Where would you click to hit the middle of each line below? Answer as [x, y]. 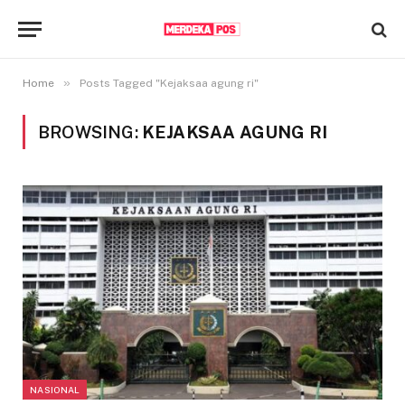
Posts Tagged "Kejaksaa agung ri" [169, 83]
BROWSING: [90, 132]
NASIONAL [55, 389]
